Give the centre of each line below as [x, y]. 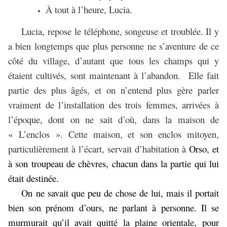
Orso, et [204, 149]
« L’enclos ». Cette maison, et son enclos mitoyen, [113, 134]
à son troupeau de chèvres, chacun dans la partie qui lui [113, 164]
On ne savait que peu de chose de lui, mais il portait [120, 193]
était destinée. [33, 178]
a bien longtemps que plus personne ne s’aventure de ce [113, 46]
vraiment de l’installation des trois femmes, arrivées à [113, 105]
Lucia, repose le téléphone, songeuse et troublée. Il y [120, 31]
